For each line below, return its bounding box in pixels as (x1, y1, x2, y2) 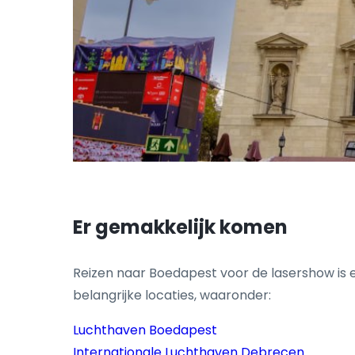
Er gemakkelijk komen (73, 214, 288, 241)
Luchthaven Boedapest (73, 321, 217, 340)
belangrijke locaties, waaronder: (73, 286, 271, 305)
